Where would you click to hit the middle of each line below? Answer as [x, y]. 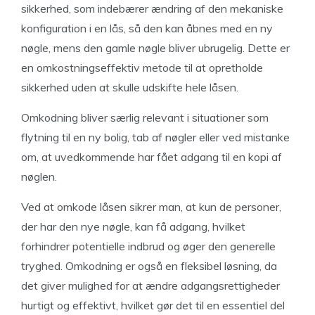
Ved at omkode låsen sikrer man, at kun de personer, [151, 207]
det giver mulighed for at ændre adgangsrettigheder [150, 286]
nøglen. [39, 177]
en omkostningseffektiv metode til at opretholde [142, 68]
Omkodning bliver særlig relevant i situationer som [145, 118]
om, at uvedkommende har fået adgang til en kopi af [152, 157]
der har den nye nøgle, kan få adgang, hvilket [133, 227]
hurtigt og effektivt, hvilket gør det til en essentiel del [153, 306]
